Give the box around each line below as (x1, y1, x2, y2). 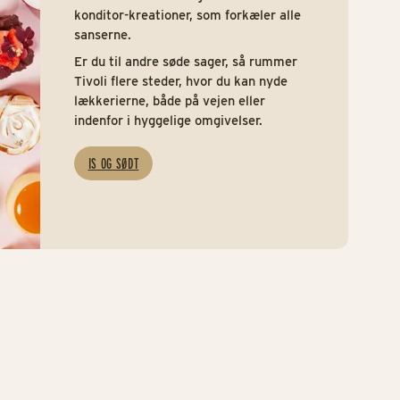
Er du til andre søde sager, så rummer (73, 53, 297, 70)
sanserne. (73, 27, 131, 44)
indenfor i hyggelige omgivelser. (73, 112, 262, 129)
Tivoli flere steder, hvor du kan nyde (73, 72, 287, 89)
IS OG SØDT (87, 154, 139, 173)
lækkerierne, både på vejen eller (73, 92, 265, 109)
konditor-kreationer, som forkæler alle (73, 7, 301, 24)
